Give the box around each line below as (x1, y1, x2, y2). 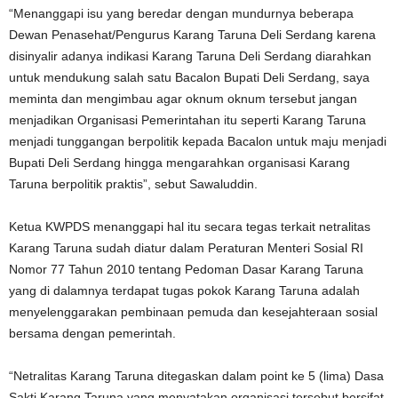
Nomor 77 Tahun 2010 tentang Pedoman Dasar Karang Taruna (9, 262, 363, 277)
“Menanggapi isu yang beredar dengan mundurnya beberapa (9, 6, 354, 21)
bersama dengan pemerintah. (9, 326, 176, 341)
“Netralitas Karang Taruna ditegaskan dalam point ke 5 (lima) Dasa (9, 369, 384, 384)
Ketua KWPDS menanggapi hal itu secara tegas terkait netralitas (9, 219, 370, 235)
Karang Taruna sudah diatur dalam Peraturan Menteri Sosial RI (9, 241, 363, 256)
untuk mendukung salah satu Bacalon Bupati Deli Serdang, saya (9, 70, 370, 85)
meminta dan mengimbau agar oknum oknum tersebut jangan (9, 92, 357, 107)
